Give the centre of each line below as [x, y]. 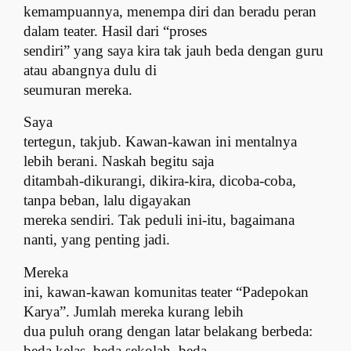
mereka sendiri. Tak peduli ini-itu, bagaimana [159, 220]
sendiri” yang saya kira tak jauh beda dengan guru [174, 50]
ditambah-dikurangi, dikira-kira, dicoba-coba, [160, 181]
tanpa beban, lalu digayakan [108, 201]
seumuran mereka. [78, 89]
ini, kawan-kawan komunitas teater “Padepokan [166, 292]
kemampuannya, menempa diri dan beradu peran [170, 11]
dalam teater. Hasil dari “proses [116, 31]
